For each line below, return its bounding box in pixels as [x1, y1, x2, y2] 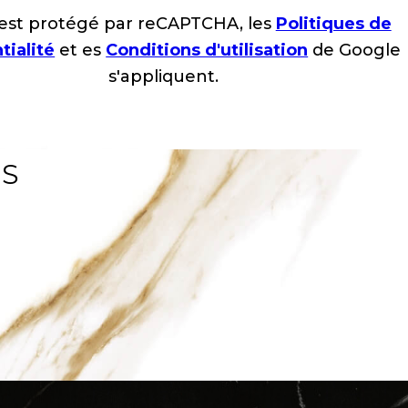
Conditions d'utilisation [106, 40, 309, 61]
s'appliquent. [107, 66, 219, 87]
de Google [308, 40, 402, 61]
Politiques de [275, 14, 392, 35]
